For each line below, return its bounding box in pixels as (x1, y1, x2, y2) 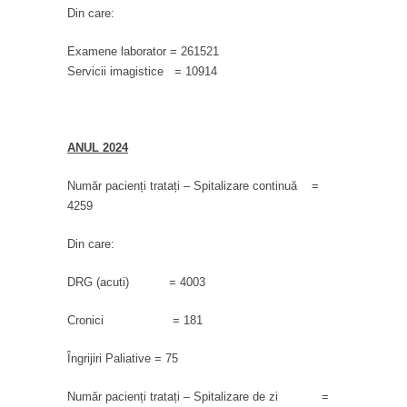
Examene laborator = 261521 (67, 44, 219, 58)
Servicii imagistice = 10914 (67, 64, 217, 78)
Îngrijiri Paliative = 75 (67, 351, 178, 365)
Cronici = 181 (67, 313, 203, 327)
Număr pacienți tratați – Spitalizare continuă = (67, 178, 319, 193)
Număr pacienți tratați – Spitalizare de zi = (67, 389, 329, 403)
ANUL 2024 (67, 140, 128, 154)
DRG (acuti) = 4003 (67, 274, 205, 289)
